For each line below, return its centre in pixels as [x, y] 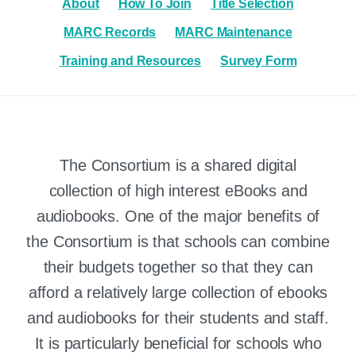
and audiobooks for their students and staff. [178, 318]
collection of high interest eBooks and [178, 191]
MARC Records [110, 32]
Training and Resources [130, 60]
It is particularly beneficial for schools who [178, 344]
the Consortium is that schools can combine [178, 242]
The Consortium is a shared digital [178, 166]
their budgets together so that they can [178, 267]
